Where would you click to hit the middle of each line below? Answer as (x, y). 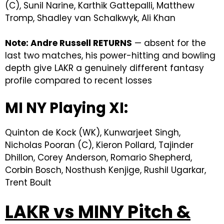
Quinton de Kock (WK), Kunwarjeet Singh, (93, 132)
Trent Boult (28, 182)
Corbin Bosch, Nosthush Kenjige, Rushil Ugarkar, (105, 170)
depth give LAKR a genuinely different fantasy (104, 68)
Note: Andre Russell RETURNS (68, 43)
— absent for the (169, 43)
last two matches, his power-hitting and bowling (110, 55)
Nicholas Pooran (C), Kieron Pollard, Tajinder (99, 145)
